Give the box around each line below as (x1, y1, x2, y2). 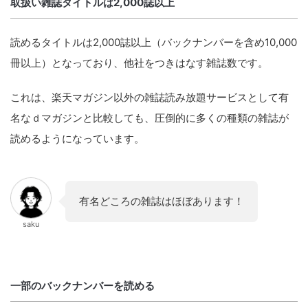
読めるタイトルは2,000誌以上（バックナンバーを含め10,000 (10, 36, 297, 49)
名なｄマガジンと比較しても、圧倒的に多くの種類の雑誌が (10, 111, 289, 124)
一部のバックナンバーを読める (10, 279, 155, 292)
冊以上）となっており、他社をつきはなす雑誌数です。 (10, 56, 268, 69)
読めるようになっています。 (10, 132, 144, 145)
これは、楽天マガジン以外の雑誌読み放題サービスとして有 (10, 91, 289, 104)
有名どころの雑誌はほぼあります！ (79, 195, 244, 208)
